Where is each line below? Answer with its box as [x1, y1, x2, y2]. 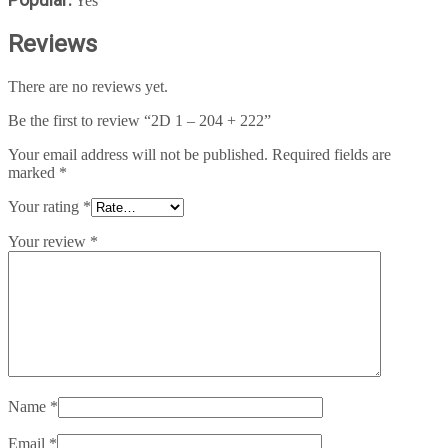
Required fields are [272, 145, 391, 163]
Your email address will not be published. [8, 145, 268, 163]
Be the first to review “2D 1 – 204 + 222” [8, 111, 271, 129]
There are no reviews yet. [8, 77, 168, 95]
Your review [8, 232, 90, 250]
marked [8, 163, 59, 181]
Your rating [8, 197, 83, 215]
